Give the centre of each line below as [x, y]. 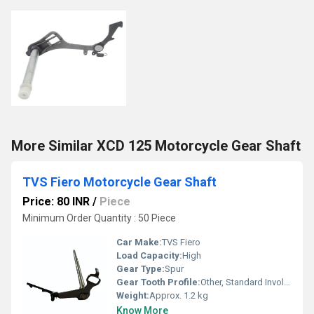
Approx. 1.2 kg [179, 295]
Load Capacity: [149, 255]
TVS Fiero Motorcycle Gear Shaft [120, 182]
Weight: [133, 295]
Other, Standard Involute [242, 282]
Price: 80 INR [56, 202]
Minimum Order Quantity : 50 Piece [99, 218]
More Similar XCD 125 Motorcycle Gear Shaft [156, 146]
